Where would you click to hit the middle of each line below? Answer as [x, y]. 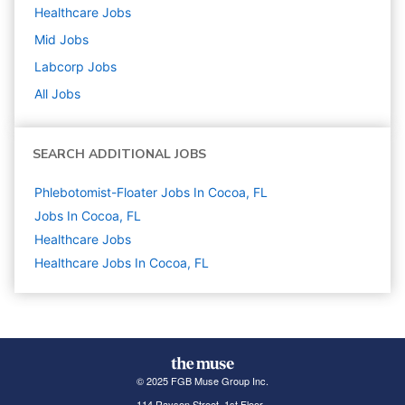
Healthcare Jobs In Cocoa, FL [122, 263]
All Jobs [57, 94]
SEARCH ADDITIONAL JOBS [119, 155]
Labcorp [59, 67]
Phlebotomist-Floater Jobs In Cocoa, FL [151, 193]
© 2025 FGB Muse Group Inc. [202, 381]
